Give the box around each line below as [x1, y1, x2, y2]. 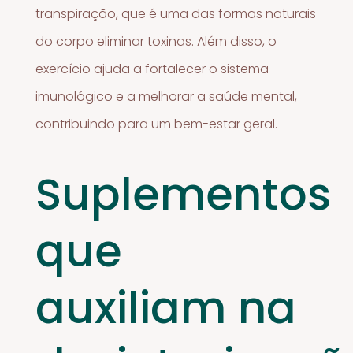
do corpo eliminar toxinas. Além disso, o [35, 32, 277, 50]
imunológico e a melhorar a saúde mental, [35, 87, 298, 106]
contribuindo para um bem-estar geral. [35, 114, 278, 133]
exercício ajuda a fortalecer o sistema [35, 59, 269, 78]
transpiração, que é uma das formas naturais [35, 4, 317, 23]
